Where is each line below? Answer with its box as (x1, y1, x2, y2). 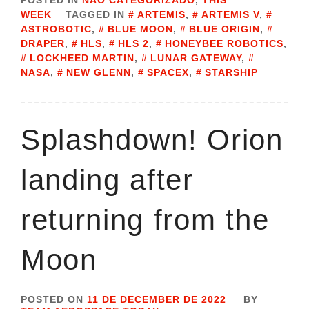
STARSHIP (205, 67, 258, 79)
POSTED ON (21, 294, 87, 306)
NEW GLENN (66, 67, 131, 79)
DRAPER (21, 38, 65, 50)
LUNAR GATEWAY (150, 52, 241, 64)
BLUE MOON (108, 23, 173, 35)
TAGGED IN (66, 9, 128, 21)
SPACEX (147, 67, 189, 79)
